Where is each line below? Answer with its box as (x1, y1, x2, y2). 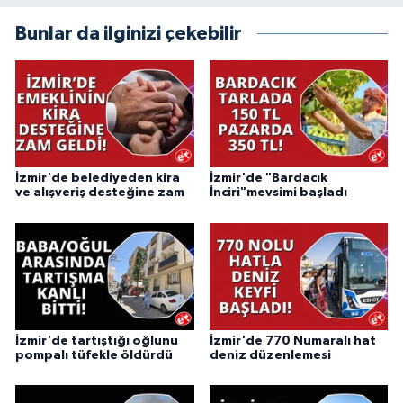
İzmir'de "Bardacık (209, 172, 327, 185)
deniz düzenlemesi (209, 348, 331, 362)
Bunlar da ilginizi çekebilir (15, 23, 242, 43)
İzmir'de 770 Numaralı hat (209, 334, 376, 347)
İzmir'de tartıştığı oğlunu (15, 334, 178, 347)
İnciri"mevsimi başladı (209, 186, 347, 200)
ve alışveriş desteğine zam (15, 186, 184, 200)
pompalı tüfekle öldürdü (15, 348, 173, 362)
